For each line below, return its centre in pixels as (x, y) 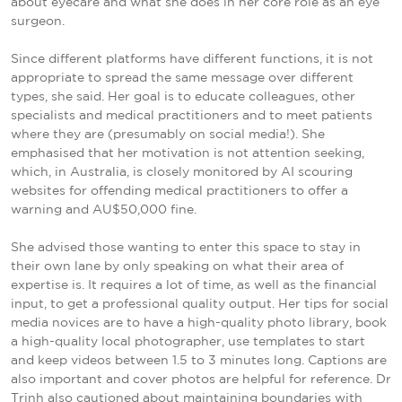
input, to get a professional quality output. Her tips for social (200, 304)
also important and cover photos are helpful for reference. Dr (201, 379)
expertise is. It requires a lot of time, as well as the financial (194, 285)
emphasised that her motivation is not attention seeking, (188, 153)
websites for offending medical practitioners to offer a (179, 191)
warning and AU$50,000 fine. (104, 210)
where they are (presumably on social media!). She (168, 134)
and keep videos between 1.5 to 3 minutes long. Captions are (199, 360)
